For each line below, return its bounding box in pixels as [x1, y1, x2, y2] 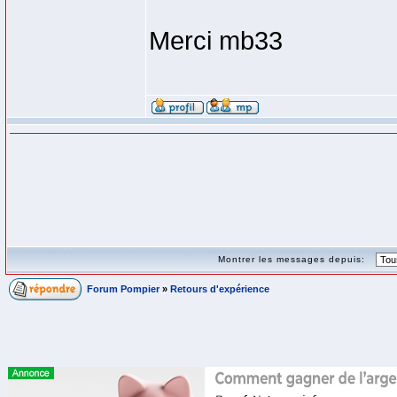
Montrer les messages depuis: [218, 254, 372, 264]
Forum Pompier [87, 284, 160, 294]
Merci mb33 [149, 27, 283, 55]
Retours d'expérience [170, 284, 269, 294]
